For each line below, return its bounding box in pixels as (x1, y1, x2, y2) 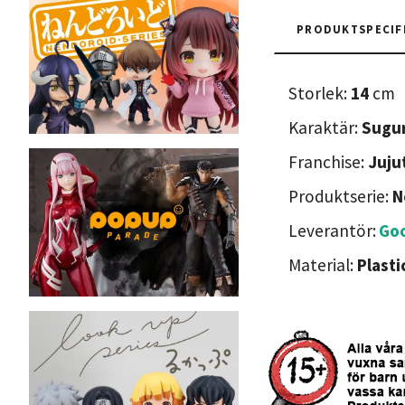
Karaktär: (288, 116, 362, 138)
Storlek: (288, 81, 351, 104)
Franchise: (288, 150, 368, 173)
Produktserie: (288, 184, 392, 207)
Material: (288, 253, 357, 276)
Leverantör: (288, 219, 376, 241)
